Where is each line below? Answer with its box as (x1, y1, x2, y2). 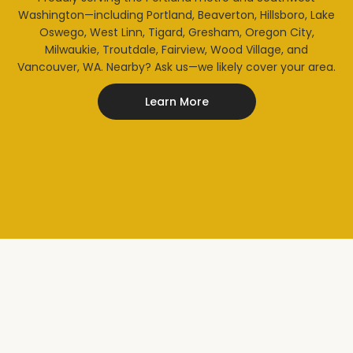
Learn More (144, 94, 209, 110)
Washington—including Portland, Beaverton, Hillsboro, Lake (18, 7, 335, 23)
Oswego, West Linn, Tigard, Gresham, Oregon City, (39, 24, 314, 40)
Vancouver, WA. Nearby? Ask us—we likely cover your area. (17, 59, 336, 75)
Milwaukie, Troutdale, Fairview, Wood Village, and (45, 42, 308, 58)
